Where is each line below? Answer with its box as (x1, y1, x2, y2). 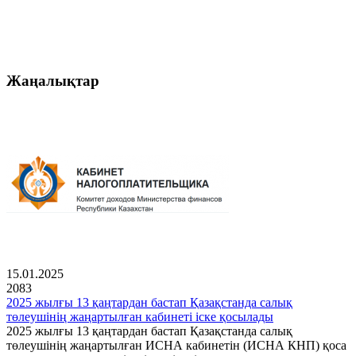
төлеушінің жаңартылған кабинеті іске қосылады (6, 310, 273, 324)
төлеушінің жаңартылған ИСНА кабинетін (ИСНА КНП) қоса (6, 339, 346, 353)
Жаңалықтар (6, 72, 99, 90)
